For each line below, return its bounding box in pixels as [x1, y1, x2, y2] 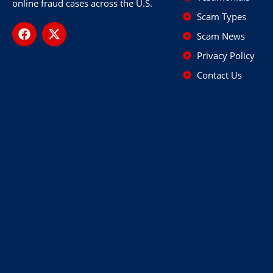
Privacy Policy [196, 49, 255, 62]
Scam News [196, 29, 245, 42]
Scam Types [196, 10, 246, 23]
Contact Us [196, 68, 242, 81]
